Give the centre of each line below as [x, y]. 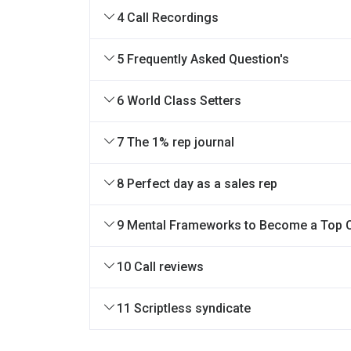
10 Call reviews [160, 267]
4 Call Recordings [168, 18]
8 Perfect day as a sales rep [197, 184]
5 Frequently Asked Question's [203, 59]
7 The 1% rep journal [175, 142]
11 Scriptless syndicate [184, 308]
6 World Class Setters [179, 101]
